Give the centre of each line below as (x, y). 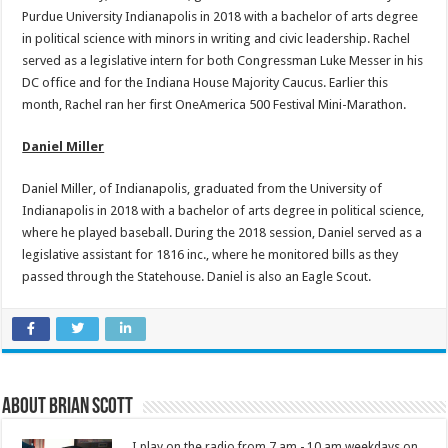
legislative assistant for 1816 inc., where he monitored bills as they (210, 255)
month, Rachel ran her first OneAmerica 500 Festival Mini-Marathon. (214, 105)
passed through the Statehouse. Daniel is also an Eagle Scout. (197, 277)
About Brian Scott (68, 408)
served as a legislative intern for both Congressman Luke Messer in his (223, 61)
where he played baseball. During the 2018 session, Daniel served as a (222, 233)
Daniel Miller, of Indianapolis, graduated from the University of (202, 189)
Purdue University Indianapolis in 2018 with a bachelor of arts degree (220, 17)
